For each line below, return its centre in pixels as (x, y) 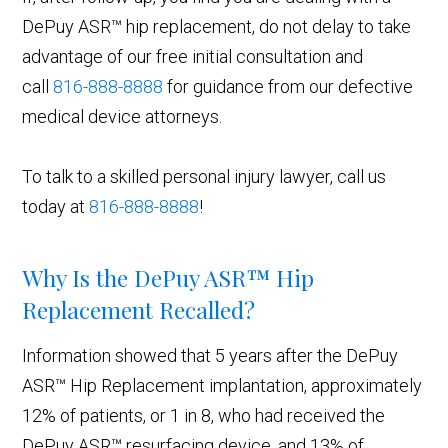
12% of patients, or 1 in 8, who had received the (204, 416)
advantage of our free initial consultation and (193, 57)
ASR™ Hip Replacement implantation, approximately (222, 386)
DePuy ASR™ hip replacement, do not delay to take (217, 27)
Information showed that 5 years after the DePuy (210, 356)
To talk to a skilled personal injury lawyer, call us (204, 177)
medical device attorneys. (122, 117)
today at (56, 207)
